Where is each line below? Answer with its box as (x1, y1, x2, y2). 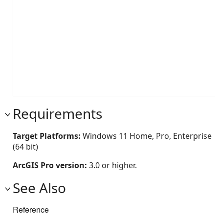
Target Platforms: (13, 131, 83, 141)
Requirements (13, 104, 102, 123)
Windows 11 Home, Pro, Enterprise (83, 131, 212, 141)
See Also (13, 178, 66, 197)
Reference (13, 204, 49, 215)
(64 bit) (13, 141, 38, 152)
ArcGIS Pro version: (13, 160, 89, 171)
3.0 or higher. (89, 160, 137, 171)
